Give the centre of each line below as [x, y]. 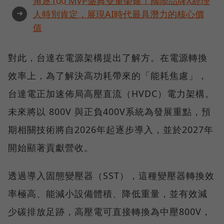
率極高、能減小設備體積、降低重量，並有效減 [108, 193]
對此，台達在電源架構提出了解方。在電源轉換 [108, 57]
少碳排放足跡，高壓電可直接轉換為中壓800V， [109, 211]
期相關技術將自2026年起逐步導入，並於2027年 [111, 129]
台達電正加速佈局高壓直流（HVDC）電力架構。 [111, 93]
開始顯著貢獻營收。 [51, 147]
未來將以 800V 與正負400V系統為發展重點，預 [109, 111]
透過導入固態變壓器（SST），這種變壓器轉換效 [111, 175]
